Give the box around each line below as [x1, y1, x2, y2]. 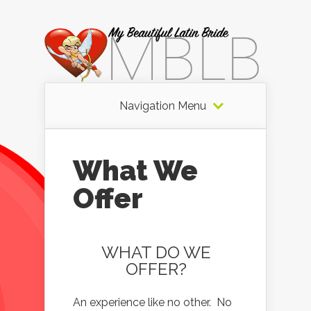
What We [73, 154, 198, 187]
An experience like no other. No [73, 296, 232, 309]
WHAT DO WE [101, 242, 211, 262]
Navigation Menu [119, 99, 206, 112]
